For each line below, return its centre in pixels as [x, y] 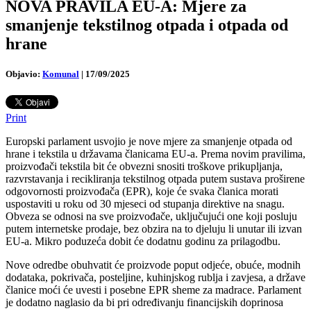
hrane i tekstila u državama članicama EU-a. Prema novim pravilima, [155, 154]
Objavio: [23, 74]
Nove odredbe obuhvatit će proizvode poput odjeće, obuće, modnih [153, 265]
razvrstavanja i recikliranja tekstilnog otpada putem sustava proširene [155, 179]
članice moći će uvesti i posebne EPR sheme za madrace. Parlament [153, 290]
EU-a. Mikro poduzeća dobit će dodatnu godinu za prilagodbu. [143, 242]
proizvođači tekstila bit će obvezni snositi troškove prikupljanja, [144, 167]
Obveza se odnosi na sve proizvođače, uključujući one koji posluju [151, 217]
